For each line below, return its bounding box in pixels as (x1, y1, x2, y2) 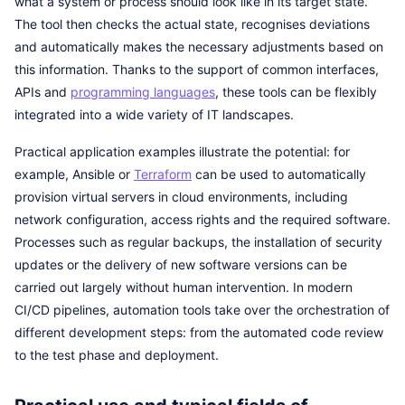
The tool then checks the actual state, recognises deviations (14, 16, 370, 32)
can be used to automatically (192, 166, 366, 182)
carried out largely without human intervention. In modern (14, 279, 353, 295)
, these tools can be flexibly (215, 84, 377, 99)
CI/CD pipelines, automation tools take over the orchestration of (14, 302, 390, 317)
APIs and (14, 84, 71, 99)
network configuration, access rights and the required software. (14, 212, 391, 227)
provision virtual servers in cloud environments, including (14, 189, 348, 204)
